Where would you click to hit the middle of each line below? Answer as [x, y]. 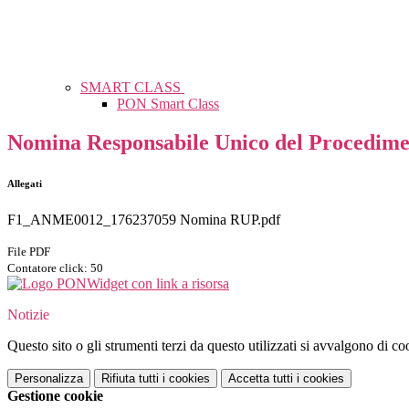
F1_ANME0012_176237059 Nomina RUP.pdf [144, 220]
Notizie [28, 315]
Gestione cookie [55, 396]
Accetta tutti [261, 379]
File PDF [29, 252]
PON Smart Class [168, 104]
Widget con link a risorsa [158, 284]
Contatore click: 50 [55, 268]
